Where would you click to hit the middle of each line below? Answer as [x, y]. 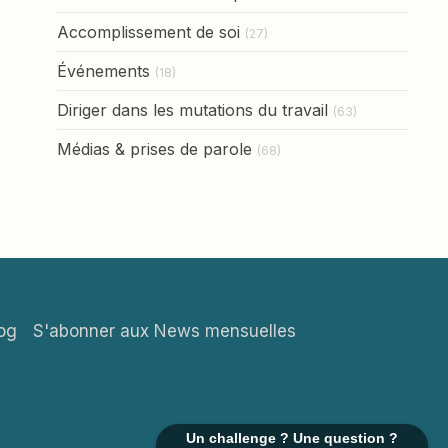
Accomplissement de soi [148, 31]
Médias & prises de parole [154, 148]
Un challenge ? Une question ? [292, 438]
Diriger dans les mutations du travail [192, 109]
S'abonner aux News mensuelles [164, 331]
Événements [103, 70]
